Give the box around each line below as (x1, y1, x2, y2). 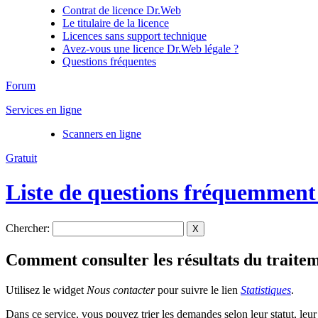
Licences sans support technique (62, 30, 207, 42)
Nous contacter (87, 283, 158, 296)
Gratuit (6, 152, 37, 164)
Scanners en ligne (62, 128, 141, 140)
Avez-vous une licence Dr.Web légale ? (62, 43, 238, 55)
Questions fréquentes (62, 55, 156, 67)
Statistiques (241, 283, 291, 296)
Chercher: (6, 221, 50, 234)
